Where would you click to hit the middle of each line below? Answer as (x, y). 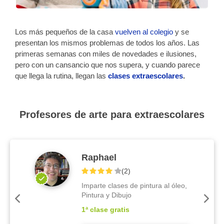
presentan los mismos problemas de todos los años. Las (107, 43)
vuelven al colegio (144, 32)
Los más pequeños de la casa (65, 32)
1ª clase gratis (106, 209)
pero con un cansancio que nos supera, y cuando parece (107, 65)
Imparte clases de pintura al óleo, (134, 185)
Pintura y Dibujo (107, 195)
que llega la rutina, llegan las (61, 76)
